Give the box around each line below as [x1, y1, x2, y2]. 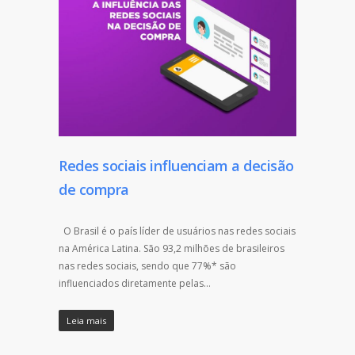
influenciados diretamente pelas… [59, 277, 211, 291]
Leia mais [67, 315, 106, 327]
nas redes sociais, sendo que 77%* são [59, 259, 236, 273]
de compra [59, 180, 129, 200]
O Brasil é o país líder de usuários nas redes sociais [59, 224, 296, 239]
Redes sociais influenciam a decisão [59, 156, 294, 176]
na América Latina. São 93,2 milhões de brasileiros [59, 242, 284, 256]
